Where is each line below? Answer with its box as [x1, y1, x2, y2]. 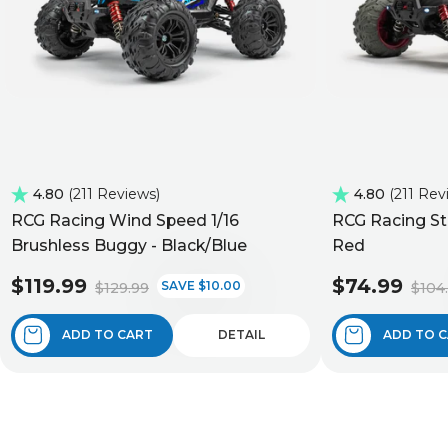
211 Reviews [73, 184, 156, 203]
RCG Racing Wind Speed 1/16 [11, 210, 239, 230]
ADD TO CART [62, 327, 153, 343]
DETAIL [218, 327, 265, 343]
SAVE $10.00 [161, 277, 241, 293]
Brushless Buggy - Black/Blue [11, 235, 247, 255]
